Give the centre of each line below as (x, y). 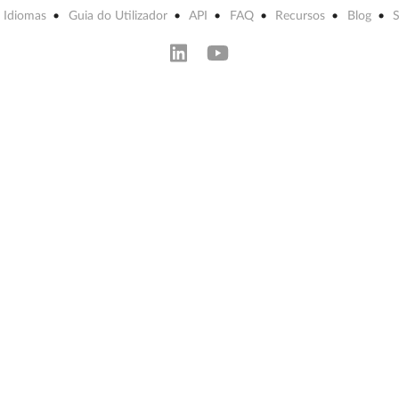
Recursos (301, 16)
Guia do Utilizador (118, 16)
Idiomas (25, 16)
